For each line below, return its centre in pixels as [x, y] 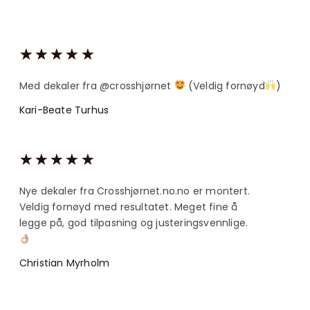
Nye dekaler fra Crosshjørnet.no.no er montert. [134, 191]
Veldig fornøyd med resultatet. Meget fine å [128, 207]
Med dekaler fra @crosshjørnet [97, 86]
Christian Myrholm [64, 263]
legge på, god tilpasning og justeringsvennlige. [134, 223]
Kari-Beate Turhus [64, 110]
